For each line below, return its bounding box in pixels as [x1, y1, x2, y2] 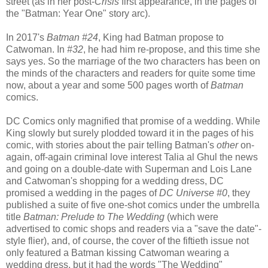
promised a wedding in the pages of [6, 187, 159, 198]
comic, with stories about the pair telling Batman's [6, 139, 217, 150]
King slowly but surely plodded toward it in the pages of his [6, 127, 254, 138]
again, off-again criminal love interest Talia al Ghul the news [6, 151, 258, 162]
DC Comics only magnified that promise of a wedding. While [6, 115, 260, 126]
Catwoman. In [6, 44, 67, 54]
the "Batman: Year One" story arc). [6, 8, 150, 19]
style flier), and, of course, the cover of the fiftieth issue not [6, 235, 249, 246]
